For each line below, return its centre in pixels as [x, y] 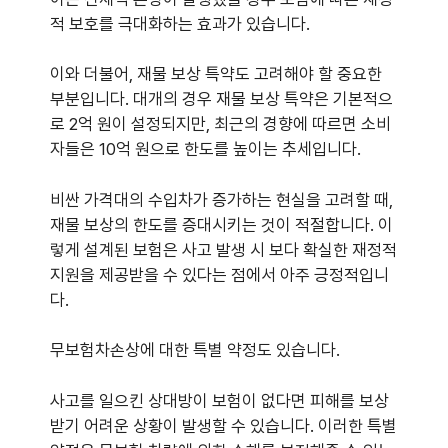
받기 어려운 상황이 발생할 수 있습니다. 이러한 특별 [223, 425]
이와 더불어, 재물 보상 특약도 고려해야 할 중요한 [216, 74]
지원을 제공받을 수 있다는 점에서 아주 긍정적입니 [219, 274]
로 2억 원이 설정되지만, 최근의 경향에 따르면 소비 [220, 124]
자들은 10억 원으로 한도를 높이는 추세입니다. [205, 149]
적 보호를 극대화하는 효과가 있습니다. [180, 23]
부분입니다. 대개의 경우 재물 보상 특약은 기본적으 [221, 99]
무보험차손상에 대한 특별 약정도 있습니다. [195, 350]
